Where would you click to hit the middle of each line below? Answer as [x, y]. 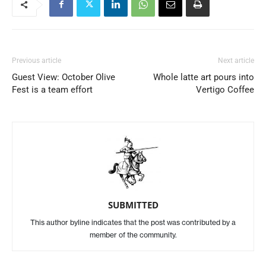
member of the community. [133, 235]
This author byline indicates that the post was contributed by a [133, 222]
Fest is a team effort [52, 89]
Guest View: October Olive [64, 77]
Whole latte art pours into [204, 77]
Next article [236, 60]
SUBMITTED [133, 205]
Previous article [37, 60]
